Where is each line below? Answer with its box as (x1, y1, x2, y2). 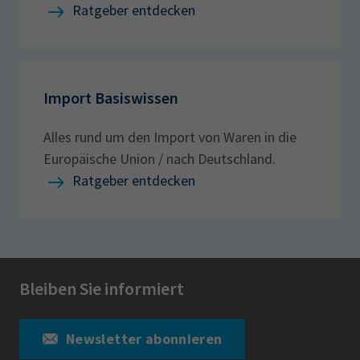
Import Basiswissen (43, 87, 178, 108)
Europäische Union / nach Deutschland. (43, 149, 276, 168)
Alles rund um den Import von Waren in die (43, 127, 297, 146)
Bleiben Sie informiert (19, 276, 184, 300)
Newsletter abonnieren (66, 329, 223, 348)
